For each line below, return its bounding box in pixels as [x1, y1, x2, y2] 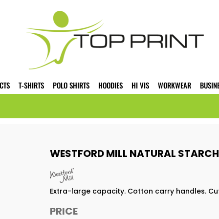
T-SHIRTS [19, 80, 44, 91]
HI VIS [131, 80, 149, 91]
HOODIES [98, 80, 123, 91]
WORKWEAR [158, 80, 191, 91]
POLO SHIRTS [53, 80, 89, 91]
